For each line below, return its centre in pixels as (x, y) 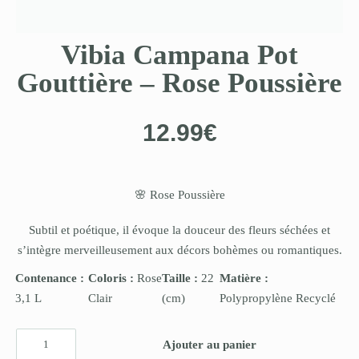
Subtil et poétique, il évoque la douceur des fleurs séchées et (179, 230)
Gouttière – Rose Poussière (179, 83)
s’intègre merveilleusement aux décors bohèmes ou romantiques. (179, 250)
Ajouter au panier (210, 345)
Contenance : (50, 278)
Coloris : (112, 278)
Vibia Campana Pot (179, 55)
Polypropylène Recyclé (278, 298)
